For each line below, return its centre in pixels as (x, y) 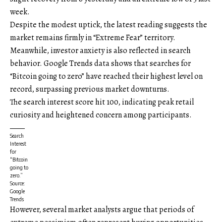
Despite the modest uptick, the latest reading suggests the (109, 25)
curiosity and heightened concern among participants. (101, 115)
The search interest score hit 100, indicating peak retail (102, 102)
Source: (17, 183)
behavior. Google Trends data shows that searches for (100, 63)
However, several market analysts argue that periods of (102, 209)
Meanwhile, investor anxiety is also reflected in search (100, 50)
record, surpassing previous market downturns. (90, 89)
